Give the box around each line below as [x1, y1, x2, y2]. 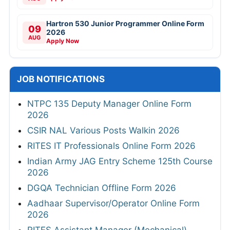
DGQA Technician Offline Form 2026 [27, 183, 176, 194]
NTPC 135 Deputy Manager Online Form [27, 99, 191, 109]
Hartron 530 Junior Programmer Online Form [46, 19, 204, 28]
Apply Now [46, 37, 79, 45]
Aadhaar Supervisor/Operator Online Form [27, 198, 200, 209]
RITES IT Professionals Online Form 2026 [27, 141, 196, 151]
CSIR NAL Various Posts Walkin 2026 [27, 125, 180, 136]
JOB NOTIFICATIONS [17, 74, 105, 85]
